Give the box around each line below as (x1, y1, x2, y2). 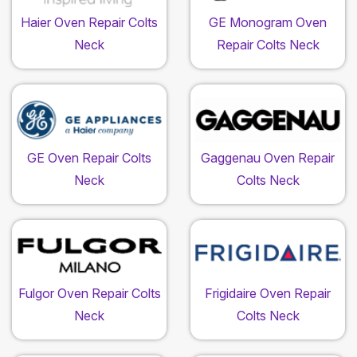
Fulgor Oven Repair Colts (18, 285, 161, 302)
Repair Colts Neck (216, 37, 320, 53)
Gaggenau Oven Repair (201, 150, 335, 167)
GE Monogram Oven (209, 14, 327, 31)
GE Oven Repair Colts (27, 150, 151, 167)
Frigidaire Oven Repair (205, 285, 331, 302)
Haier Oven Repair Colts (21, 14, 158, 31)
